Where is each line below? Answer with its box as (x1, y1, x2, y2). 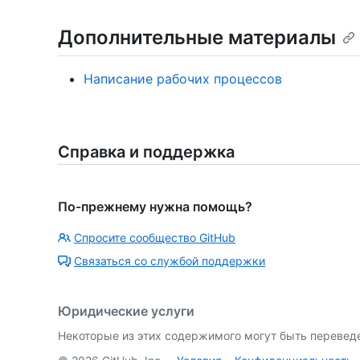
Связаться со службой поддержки (74, 253, 265, 268)
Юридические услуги (58, 302, 194, 319)
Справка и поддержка (58, 141, 235, 162)
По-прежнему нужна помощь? (58, 198, 252, 215)
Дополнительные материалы (58, 25, 336, 49)
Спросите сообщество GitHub (74, 230, 235, 244)
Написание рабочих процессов (84, 70, 282, 87)
